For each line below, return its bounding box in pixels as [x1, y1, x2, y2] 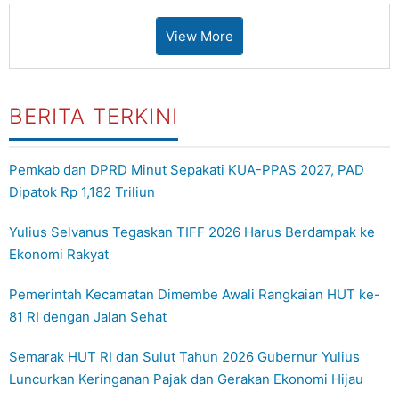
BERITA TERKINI [9, 103, 178, 130]
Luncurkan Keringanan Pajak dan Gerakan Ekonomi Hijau [9, 370, 363, 388]
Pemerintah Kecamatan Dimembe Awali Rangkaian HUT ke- [9, 286, 380, 304]
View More [166, 28, 233, 45]
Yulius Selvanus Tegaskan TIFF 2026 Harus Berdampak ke [9, 224, 375, 241]
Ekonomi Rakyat [9, 246, 109, 264]
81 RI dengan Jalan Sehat [9, 308, 167, 326]
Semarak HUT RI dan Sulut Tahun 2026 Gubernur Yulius [9, 348, 360, 366]
